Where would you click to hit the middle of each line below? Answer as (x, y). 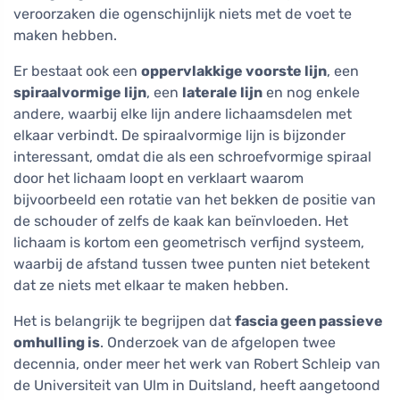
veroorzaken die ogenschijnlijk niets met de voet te (183, 14)
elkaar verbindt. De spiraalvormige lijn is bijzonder (179, 136)
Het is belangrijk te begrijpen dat (124, 321)
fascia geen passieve (309, 321)
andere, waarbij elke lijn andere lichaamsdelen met (183, 114)
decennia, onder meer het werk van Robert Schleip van (197, 364)
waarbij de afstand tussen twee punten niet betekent (192, 264)
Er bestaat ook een (77, 71)
